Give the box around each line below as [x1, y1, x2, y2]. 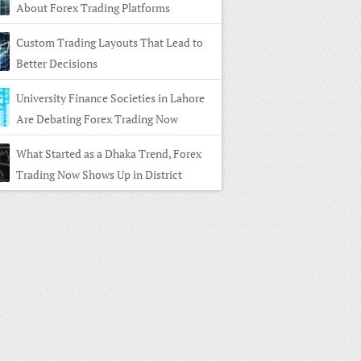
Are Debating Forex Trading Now [16, 111, 178, 127]
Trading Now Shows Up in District [16, 167, 182, 182]
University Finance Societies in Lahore [16, 90, 205, 106]
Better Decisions [16, 56, 98, 71]
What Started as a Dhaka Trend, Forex [16, 146, 201, 161]
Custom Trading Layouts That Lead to [16, 35, 203, 50]
